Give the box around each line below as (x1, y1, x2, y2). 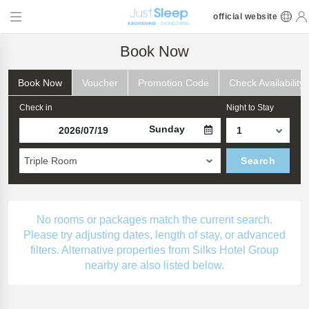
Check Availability (229, 77, 304, 88)
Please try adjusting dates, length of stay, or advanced (23, 229, 286, 241)
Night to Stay (226, 103, 274, 112)
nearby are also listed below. (85, 259, 224, 271)
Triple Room (24, 155, 77, 166)
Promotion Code (138, 77, 209, 88)
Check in (19, 103, 52, 112)
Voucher (82, 77, 118, 88)
